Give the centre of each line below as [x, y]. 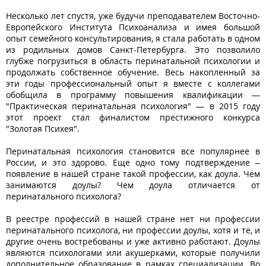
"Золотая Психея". [43, 128]
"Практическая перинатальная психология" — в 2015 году [133, 106]
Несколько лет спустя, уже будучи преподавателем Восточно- [133, 15]
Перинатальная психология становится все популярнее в [133, 151]
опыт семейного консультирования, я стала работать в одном [133, 38]
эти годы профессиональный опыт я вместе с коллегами [133, 83]
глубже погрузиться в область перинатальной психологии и [133, 61]
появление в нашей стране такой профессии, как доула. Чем [133, 173]
